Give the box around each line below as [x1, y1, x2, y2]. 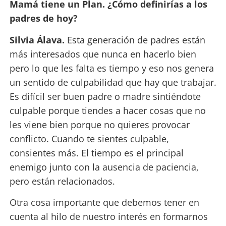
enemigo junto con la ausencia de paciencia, [9, 160, 199, 173]
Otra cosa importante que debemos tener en [9, 196, 199, 209]
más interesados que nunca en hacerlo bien [9, 47, 196, 60]
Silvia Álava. [9, 33, 65, 46]
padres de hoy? [9, 12, 78, 25]
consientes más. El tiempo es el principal [9, 146, 184, 159]
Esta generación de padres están [64, 33, 205, 46]
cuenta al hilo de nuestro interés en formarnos [9, 210, 208, 223]
